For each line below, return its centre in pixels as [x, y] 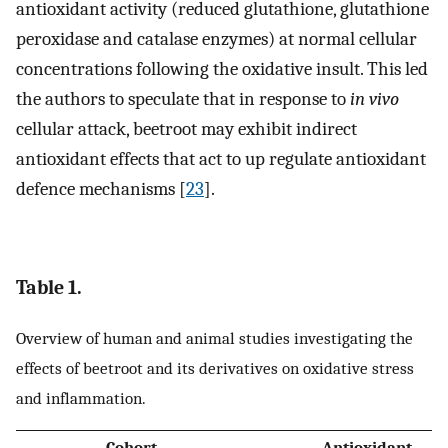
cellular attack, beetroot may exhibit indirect [186, 129]
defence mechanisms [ [101, 189]
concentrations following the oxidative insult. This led [222, 69]
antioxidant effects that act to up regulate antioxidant [221, 159]
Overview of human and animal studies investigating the [214, 337]
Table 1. [49, 287]
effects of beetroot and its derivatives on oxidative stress [215, 367]
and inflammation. [81, 397]
